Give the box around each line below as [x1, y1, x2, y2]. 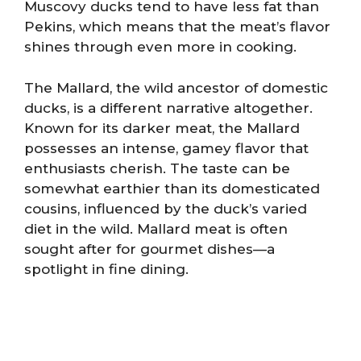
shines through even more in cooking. [24, 39, 297, 55]
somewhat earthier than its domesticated [24, 180, 320, 197]
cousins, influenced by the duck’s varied [24, 200, 307, 217]
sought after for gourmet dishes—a [24, 240, 275, 257]
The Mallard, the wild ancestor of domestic [24, 79, 328, 96]
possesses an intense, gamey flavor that [24, 139, 309, 156]
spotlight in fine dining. [24, 260, 189, 277]
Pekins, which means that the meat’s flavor [24, 19, 330, 35]
